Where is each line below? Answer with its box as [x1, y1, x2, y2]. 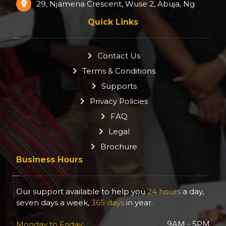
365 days [91, 198, 125, 207]
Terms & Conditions [82, 66, 155, 76]
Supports [101, 81, 137, 91]
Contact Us [97, 51, 140, 61]
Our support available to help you [16, 187, 148, 196]
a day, [183, 187, 204, 196]
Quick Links [88, 17, 138, 27]
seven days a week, [16, 198, 90, 207]
